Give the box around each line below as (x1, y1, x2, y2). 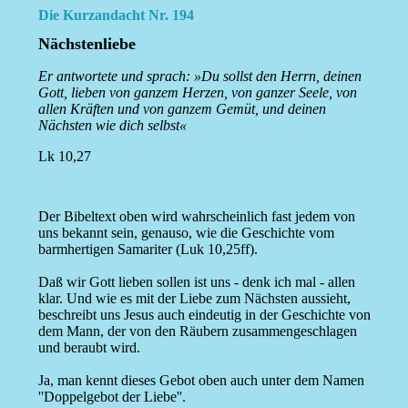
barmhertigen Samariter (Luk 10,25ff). (37, 241, 258, 258)
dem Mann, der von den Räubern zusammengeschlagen (37, 323, 357, 340)
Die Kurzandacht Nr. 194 (37, 7, 194, 23)
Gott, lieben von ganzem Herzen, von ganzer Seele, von (37, 85, 357, 101)
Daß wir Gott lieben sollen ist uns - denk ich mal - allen (37, 274, 355, 291)
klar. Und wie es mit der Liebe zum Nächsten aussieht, (37, 291, 351, 307)
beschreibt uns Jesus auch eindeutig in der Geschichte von (37, 307, 371, 323)
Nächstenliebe (37, 35, 136, 54)
